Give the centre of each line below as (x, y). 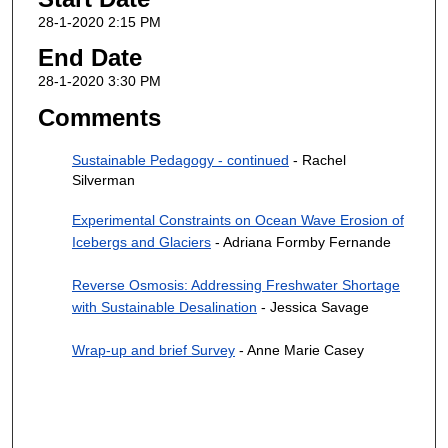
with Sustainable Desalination (164, 306)
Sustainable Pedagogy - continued (180, 159)
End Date (89, 58)
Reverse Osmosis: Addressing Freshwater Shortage (235, 284)
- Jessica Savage (312, 306)
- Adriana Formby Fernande (300, 242)
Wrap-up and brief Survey (153, 349)
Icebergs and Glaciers (141, 242)
